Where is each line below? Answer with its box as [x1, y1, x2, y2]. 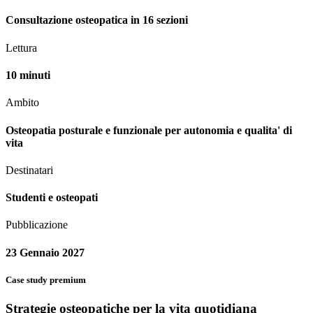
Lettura [6, 41, 37, 54]
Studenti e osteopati [6, 191, 98, 204]
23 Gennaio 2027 [6, 246, 85, 259]
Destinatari [6, 163, 53, 176]
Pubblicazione [6, 219, 68, 231]
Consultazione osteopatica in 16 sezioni [6, 14, 188, 27]
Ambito [6, 96, 39, 109]
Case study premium [6, 274, 86, 285]
